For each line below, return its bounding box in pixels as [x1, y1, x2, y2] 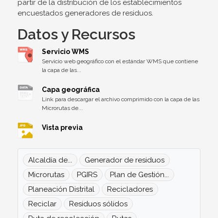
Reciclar [28, 200, 56, 208]
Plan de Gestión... [110, 170, 169, 179]
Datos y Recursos [18, 26, 135, 43]
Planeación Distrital [28, 185, 94, 194]
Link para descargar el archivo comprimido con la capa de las [42, 96, 200, 103]
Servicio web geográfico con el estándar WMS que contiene [42, 58, 198, 65]
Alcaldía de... [28, 156, 72, 164]
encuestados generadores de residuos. [18, 9, 153, 18]
